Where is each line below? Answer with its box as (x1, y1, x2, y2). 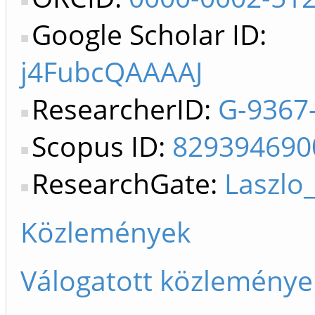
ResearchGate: (32, 165, 224, 202)
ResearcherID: (32, 90, 218, 127)
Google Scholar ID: (32, 15, 266, 53)
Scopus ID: (32, 127, 172, 165)
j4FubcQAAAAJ (20, 53, 202, 90)
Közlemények (20, 213, 191, 250)
